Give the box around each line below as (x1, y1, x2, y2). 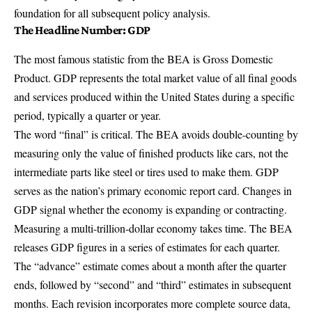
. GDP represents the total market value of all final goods (48, 70, 297, 86)
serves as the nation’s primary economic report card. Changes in (14, 183, 292, 198)
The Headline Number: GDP (14, 23, 150, 38)
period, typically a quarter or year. (14, 108, 161, 123)
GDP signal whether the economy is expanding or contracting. (14, 202, 287, 217)
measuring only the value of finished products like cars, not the (14, 146, 288, 161)
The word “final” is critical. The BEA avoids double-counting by (14, 127, 298, 142)
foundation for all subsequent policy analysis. (14, 6, 210, 21)
